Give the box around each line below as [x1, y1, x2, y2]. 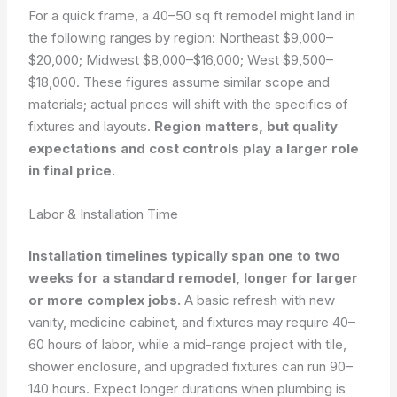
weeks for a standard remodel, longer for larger [28, 269, 359, 286]
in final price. [28, 161, 116, 179]
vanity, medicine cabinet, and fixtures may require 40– [28, 314, 356, 331]
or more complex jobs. [28, 292, 182, 308]
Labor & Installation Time [28, 205, 179, 222]
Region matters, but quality [154, 117, 339, 135]
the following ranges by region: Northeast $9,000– [28, 28, 334, 46]
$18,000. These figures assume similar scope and [28, 73, 331, 90]
